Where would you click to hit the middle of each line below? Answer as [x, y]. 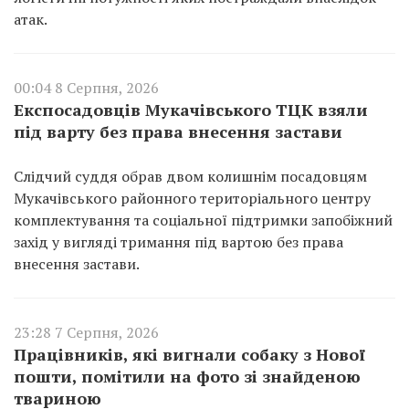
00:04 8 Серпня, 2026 [86, 87]
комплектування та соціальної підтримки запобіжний [203, 220]
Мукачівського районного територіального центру [192, 198]
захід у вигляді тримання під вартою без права [178, 241]
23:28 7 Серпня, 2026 [86, 332]
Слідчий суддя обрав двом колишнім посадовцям [190, 176]
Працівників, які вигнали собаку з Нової [189, 354]
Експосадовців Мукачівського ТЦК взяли [191, 109]
